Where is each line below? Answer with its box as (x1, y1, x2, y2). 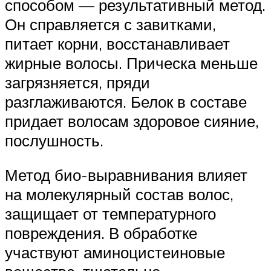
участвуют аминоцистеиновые (5, 243, 225, 263)
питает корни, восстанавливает (5, 33, 230, 53)
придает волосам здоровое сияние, (5, 111, 259, 131)
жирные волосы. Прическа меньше (5, 53, 258, 73)
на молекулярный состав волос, (5, 184, 233, 204)
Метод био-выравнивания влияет (5, 165, 247, 185)
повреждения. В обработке (5, 223, 197, 243)
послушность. (5, 130, 103, 150)
